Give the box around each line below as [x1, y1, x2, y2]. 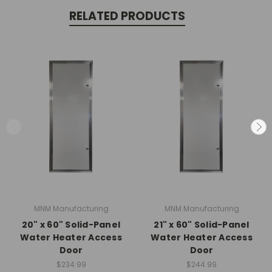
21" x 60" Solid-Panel [154, 218, 250, 231]
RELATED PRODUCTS [69, 8, 185, 25]
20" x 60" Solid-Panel [21, 218, 121, 231]
